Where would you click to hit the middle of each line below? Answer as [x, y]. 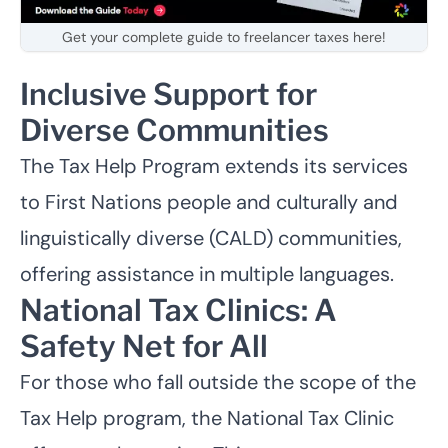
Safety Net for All [144, 346]
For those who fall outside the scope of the [218, 382]
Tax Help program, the [123, 418]
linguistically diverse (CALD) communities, [211, 238]
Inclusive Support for [168, 94]
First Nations [103, 202]
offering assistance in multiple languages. [207, 274]
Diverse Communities [174, 130]
